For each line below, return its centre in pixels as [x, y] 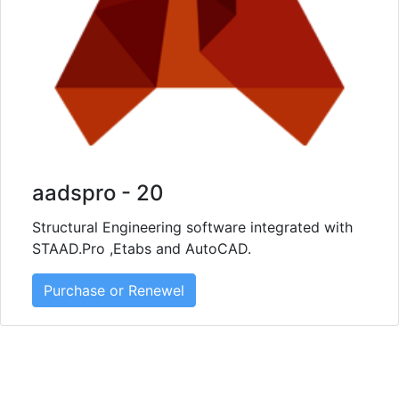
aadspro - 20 [98, 193]
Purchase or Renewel [114, 291]
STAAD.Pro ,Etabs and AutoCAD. [142, 249]
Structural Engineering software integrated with [192, 228]
